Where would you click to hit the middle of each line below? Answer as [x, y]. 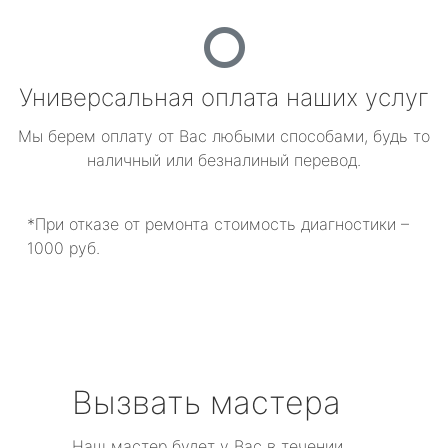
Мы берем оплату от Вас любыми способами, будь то [224, 136]
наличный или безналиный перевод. [224, 160]
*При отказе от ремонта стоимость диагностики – [218, 224]
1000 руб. [63, 248]
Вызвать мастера [206, 402]
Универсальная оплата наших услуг [224, 97]
